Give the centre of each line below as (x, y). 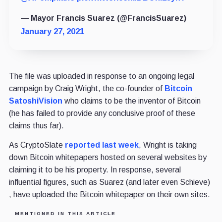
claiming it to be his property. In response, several (95, 169)
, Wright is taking (167, 145)
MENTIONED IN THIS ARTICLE (65, 213)
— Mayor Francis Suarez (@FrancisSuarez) (103, 18)
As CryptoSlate (37, 145)
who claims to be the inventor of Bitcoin (131, 101)
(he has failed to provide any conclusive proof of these (102, 113)
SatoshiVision (35, 101)
